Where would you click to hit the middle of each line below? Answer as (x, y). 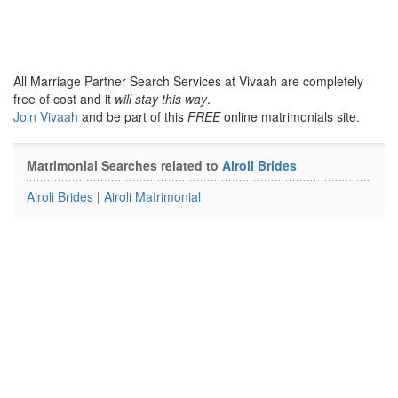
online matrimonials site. (290, 116)
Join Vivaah (48, 116)
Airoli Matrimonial (152, 196)
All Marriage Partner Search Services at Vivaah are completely (188, 81)
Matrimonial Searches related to (124, 165)
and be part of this (135, 116)
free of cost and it (64, 99)
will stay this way (161, 99)
